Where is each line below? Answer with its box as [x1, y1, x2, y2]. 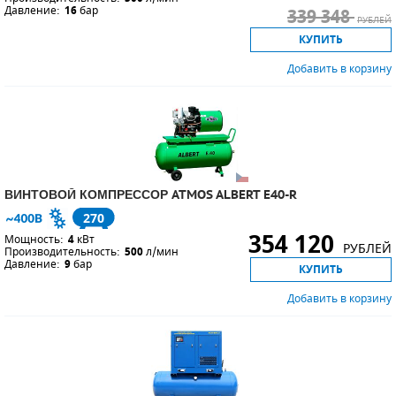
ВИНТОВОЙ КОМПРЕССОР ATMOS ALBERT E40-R [4, 187, 297, 202]
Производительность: [4, 244, 120, 260]
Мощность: [4, 232, 64, 247]
